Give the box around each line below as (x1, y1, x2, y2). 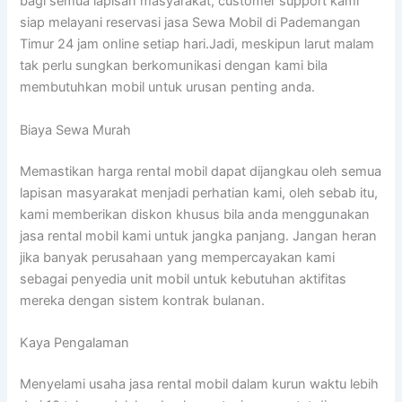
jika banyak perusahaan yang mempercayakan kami (20, 249, 336, 266)
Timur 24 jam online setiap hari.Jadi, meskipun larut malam (20, 36, 375, 53)
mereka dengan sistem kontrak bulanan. (20, 292, 266, 309)
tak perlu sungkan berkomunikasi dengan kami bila (20, 57, 328, 74)
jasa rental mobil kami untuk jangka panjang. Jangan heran (20, 227, 378, 244)
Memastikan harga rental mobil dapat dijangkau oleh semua (20, 162, 382, 179)
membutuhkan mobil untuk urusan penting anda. (20, 79, 316, 96)
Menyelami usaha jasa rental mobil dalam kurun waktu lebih (20, 375, 380, 392)
